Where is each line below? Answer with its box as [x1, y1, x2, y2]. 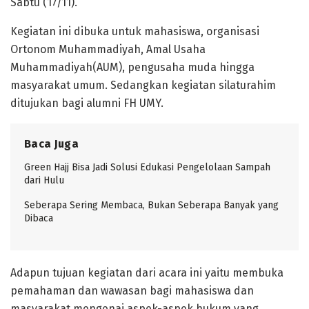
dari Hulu [24, 174, 64, 186]
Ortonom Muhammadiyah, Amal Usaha [10, 42, 206, 56]
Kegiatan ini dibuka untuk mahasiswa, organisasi [10, 24, 259, 38]
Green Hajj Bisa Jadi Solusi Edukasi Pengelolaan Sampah [24, 161, 270, 173]
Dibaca [24, 212, 53, 224]
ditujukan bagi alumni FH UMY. [10, 96, 163, 110]
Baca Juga [24, 137, 79, 150]
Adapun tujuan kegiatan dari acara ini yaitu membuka [10, 266, 283, 279]
